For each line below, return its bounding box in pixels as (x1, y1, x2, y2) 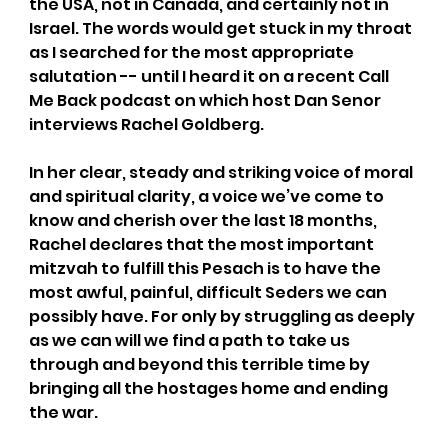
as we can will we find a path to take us (28, 328, 353, 352)
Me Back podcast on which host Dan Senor (28, 88, 384, 112)
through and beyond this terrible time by (28, 352, 373, 376)
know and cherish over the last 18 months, (28, 208, 380, 232)
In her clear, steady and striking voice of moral (28, 160, 416, 184)
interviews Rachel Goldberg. (28, 112, 267, 136)
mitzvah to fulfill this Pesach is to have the (28, 256, 384, 280)
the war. (28, 400, 98, 424)
